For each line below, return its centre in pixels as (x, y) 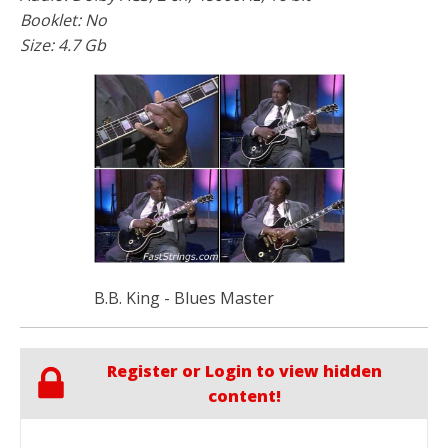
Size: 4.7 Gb (63, 44)
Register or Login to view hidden (244, 370)
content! (244, 395)
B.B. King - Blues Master (183, 297)
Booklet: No (63, 19)
